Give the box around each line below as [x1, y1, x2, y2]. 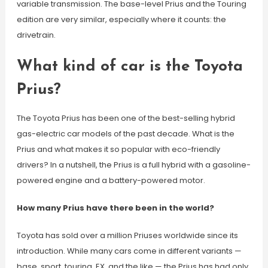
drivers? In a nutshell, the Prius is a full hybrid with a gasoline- [16, 159, 251, 170]
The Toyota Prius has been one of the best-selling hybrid [16, 112, 235, 124]
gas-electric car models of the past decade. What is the [16, 128, 234, 139]
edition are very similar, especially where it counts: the [16, 14, 226, 25]
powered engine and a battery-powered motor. [16, 175, 205, 186]
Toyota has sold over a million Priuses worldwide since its [16, 230, 238, 241]
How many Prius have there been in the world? [16, 202, 214, 214]
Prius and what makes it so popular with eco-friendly [16, 144, 220, 155]
